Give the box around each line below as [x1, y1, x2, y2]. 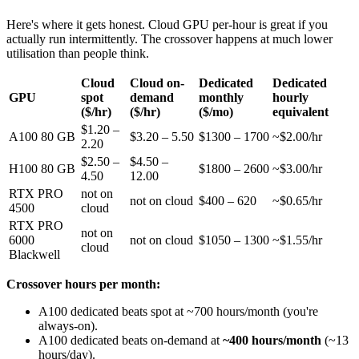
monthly [199, 91, 244, 105]
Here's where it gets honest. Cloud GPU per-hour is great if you [6, 18, 328, 32]
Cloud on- [130, 76, 184, 91]
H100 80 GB [9, 162, 75, 176]
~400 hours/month [223, 333, 321, 348]
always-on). [38, 319, 98, 333]
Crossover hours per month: [6, 277, 160, 292]
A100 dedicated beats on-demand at [38, 333, 223, 348]
